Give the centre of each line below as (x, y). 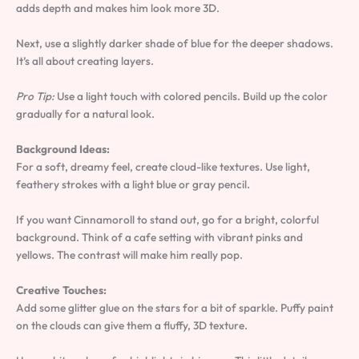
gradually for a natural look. (85, 114)
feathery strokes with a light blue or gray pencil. (133, 184)
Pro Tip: (35, 97)
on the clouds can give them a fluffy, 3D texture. (132, 325)
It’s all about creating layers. (85, 61)
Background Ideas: (63, 149)
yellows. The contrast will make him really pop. (129, 254)
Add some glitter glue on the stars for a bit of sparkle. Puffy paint (175, 307)
